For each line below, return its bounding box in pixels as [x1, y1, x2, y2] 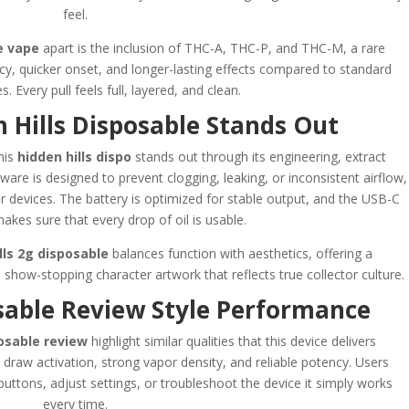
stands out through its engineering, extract [131, 147, 387, 165]
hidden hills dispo [17, 147, 132, 165]
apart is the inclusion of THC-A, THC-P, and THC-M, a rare [39, 38, 386, 57]
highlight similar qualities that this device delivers [87, 331, 376, 350]
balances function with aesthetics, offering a [109, 244, 373, 262]
